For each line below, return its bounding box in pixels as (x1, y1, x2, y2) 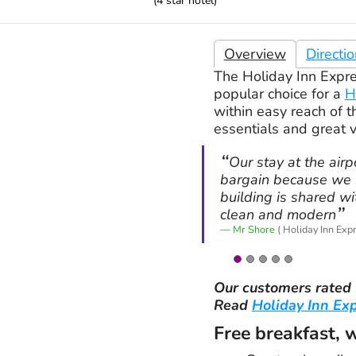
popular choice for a (213, 84, 345, 104)
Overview (223, 44, 286, 64)
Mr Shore (232, 222, 275, 237)
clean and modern (219, 205, 336, 225)
